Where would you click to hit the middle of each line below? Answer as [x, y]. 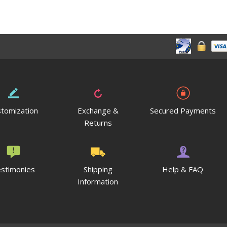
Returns [98, 123]
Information [98, 181]
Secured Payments [183, 110]
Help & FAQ [183, 169]
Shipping [98, 169]
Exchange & [98, 110]
